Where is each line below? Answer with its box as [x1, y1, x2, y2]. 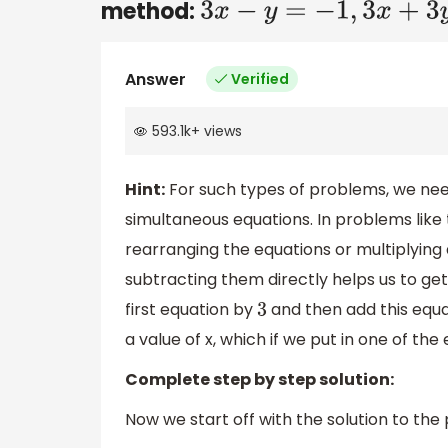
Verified [231, 68, 289, 89]
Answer [125, 67, 186, 91]
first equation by [125, 298, 257, 322]
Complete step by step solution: [125, 368, 394, 392]
